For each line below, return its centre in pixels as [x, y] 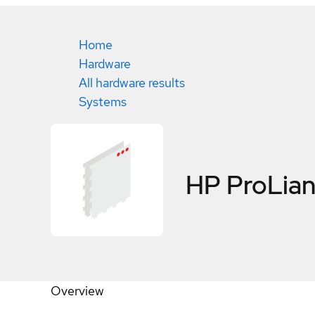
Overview [77, 291]
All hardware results [132, 83]
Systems [103, 102]
